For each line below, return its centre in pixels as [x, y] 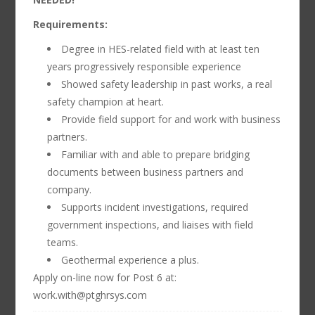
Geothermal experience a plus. [130, 260]
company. [70, 189]
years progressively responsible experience [144, 66]
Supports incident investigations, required [155, 207]
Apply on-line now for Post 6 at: [105, 277]
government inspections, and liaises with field [150, 225]
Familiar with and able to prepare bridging [156, 154]
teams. [63, 242]
